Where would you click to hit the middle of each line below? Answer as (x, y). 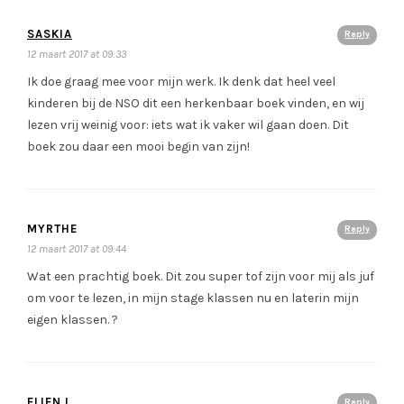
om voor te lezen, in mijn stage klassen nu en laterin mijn (193, 298)
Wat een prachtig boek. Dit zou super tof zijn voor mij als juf (201, 276)
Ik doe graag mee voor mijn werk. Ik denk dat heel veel (181, 81)
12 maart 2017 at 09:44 (77, 248)
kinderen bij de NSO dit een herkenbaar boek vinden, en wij (196, 103)
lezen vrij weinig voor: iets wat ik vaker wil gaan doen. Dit (188, 124)
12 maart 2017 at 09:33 (77, 54)
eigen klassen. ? (73, 319)
